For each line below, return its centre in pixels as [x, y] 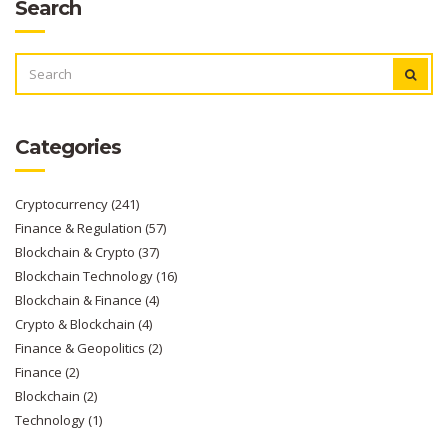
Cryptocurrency [63, 204]
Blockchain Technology [85, 276]
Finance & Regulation [80, 228]
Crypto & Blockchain [76, 324]
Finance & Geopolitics [81, 348]
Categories [68, 147]
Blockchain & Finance [80, 300]
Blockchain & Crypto [76, 252]
